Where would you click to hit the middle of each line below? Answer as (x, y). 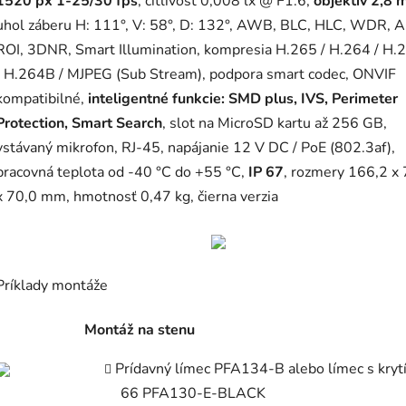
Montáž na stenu (140, 330)
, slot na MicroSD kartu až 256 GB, (275, 124)
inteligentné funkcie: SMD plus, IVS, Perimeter (243, 99)
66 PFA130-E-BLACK (193, 394)
